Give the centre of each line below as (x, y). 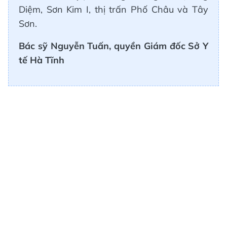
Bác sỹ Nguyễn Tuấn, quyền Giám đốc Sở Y (113, 46)
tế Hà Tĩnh (42, 60)
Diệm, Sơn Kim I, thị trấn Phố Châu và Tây (113, 9)
